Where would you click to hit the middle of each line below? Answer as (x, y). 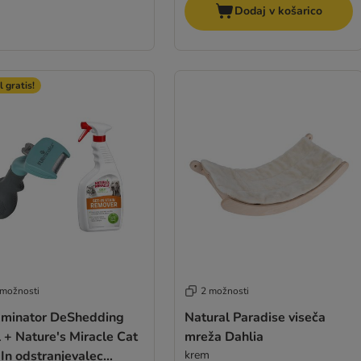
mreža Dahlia (224, 336)
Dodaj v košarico (278, 11)
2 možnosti (224, 290)
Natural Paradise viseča (255, 317)
